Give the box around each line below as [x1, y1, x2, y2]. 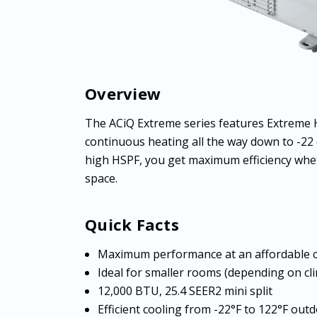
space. [85, 170, 117, 186]
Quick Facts [85, 213, 179, 235]
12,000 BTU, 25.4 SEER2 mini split [98, 282, 273, 299]
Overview [85, 82, 161, 104]
